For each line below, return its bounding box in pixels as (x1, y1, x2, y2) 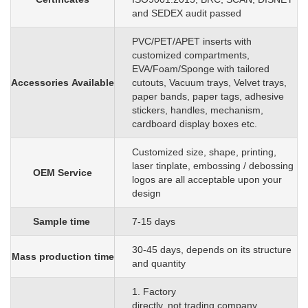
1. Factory (132, 286, 176, 298)
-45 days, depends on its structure (143, 244, 291, 256)
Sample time (32, 216, 93, 228)
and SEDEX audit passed (132, 8, 241, 19)
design (132, 188, 161, 199)
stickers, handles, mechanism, (132, 104, 263, 116)
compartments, (184, 49, 250, 61)
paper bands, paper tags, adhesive (132, 91, 284, 102)
